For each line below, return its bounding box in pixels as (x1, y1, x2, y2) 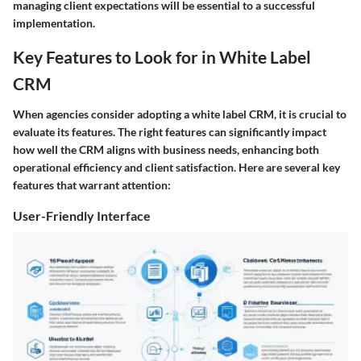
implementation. (13, 16, 95, 30)
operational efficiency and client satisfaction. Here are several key (13, 160, 340, 174)
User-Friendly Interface (13, 207, 151, 223)
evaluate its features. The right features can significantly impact (13, 124, 326, 139)
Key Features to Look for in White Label (13, 47, 311, 67)
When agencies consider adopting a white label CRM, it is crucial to (13, 106, 346, 121)
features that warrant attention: (13, 177, 171, 192)
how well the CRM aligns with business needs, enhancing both (13, 142, 319, 156)
